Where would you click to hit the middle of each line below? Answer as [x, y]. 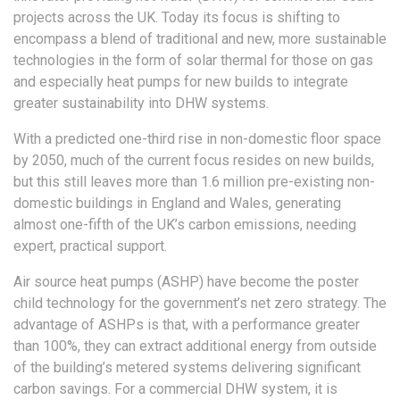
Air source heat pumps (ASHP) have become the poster [186, 282]
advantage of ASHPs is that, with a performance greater [187, 325]
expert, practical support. [90, 246]
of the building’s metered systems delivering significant [187, 368]
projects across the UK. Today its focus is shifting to [177, 18]
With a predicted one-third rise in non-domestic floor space [197, 139]
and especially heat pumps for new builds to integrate [181, 82]
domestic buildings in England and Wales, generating [177, 204]
